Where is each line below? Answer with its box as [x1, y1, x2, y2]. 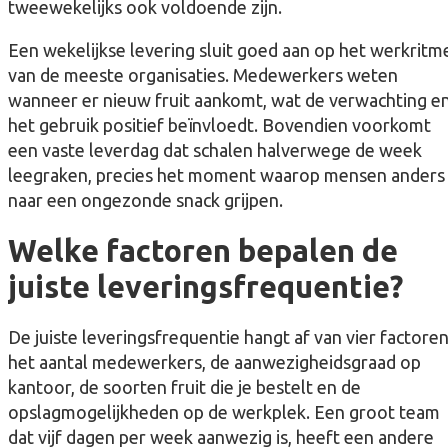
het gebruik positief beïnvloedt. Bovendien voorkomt [8, 115, 431, 136]
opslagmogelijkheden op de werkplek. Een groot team [8, 402, 440, 423]
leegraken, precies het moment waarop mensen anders [8, 165, 445, 186]
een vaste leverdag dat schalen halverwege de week [8, 140, 422, 161]
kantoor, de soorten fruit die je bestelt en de [8, 377, 361, 398]
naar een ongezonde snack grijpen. [8, 190, 283, 211]
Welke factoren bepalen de [8, 234, 398, 269]
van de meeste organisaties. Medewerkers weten [8, 65, 398, 86]
